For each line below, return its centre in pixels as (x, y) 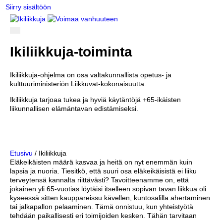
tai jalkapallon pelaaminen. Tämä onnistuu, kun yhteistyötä (102, 206)
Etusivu (21, 153)
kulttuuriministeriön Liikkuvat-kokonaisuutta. (78, 83)
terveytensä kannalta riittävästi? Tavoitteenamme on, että (99, 180)
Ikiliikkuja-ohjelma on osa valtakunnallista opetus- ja (91, 75)
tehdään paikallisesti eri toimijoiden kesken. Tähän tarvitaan (103, 215)
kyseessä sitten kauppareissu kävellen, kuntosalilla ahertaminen (110, 197)
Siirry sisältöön (28, 7)
